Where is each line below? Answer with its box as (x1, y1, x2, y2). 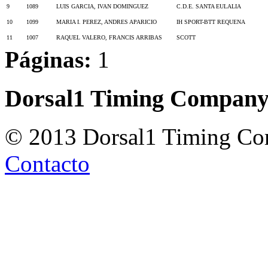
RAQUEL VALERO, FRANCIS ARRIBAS (56, 33, 162, 41)
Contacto (5, 151, 90, 177)
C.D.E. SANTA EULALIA (176, 2, 241, 10)
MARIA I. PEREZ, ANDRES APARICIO (56, 18, 157, 25)
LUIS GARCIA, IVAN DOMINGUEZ (56, 2, 148, 10)
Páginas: (5, 46, 98, 72)
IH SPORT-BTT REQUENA (176, 18, 245, 25)
